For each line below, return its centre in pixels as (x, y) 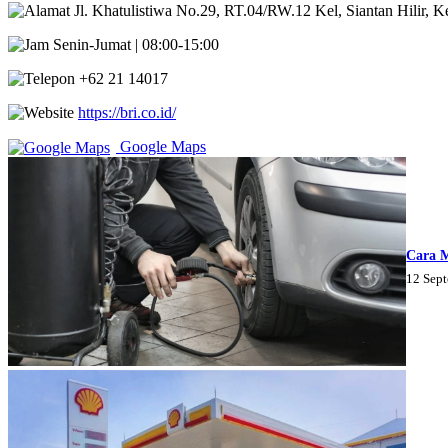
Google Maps (161, 147)
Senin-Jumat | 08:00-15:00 (134, 45)
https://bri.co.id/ (127, 113)
